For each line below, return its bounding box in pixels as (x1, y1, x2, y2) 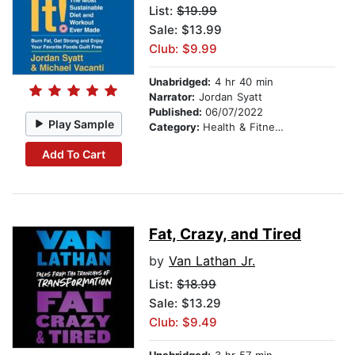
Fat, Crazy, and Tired (149, 225, 301, 244)
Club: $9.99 (149, 41, 217, 57)
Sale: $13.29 (149, 296, 221, 311)
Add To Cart (41, 147, 105, 161)
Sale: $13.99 (149, 22, 222, 38)
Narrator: (149, 90, 195, 104)
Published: (149, 105, 205, 119)
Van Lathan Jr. (169, 253, 255, 269)
